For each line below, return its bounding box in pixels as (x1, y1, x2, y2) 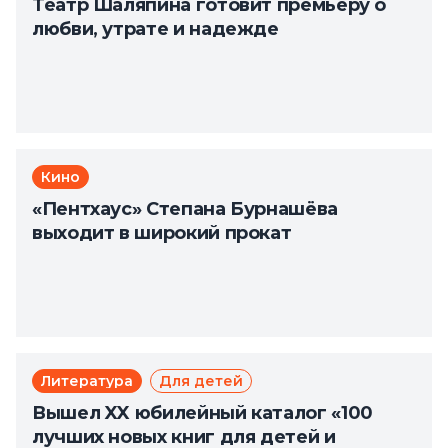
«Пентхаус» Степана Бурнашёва (32, 198, 338, 220)
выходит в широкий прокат (32, 222, 292, 244)
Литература (41, 372, 133, 390)
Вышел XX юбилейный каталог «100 (32, 402, 373, 424)
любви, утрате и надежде (32, 18, 279, 40)
